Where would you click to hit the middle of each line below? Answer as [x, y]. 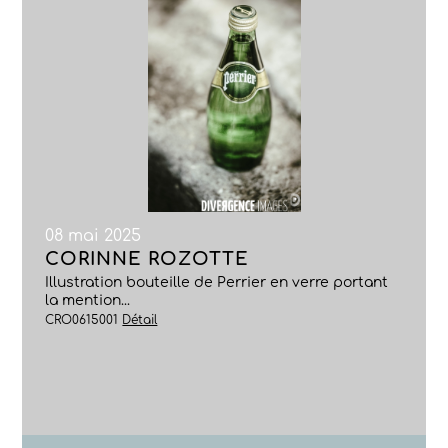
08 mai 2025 [93, 236]
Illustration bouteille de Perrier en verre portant [217, 282]
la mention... [88, 300]
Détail [140, 320]
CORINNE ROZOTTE [147, 259]
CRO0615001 [84, 320]
